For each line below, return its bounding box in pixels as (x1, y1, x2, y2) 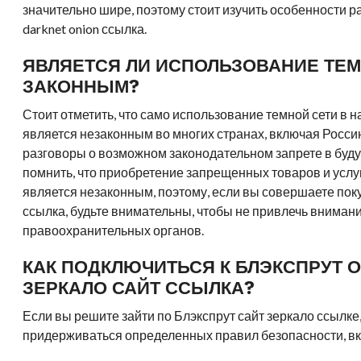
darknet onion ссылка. (23, 21, 147, 36)
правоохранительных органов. (23, 222, 205, 238)
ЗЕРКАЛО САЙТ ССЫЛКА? (23, 277, 255, 298)
